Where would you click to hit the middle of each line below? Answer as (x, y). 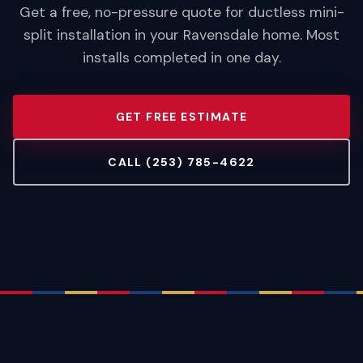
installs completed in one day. (181, 58)
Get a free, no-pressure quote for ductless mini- (181, 13)
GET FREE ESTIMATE (181, 117)
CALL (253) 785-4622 (181, 162)
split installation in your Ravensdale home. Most (181, 35)
